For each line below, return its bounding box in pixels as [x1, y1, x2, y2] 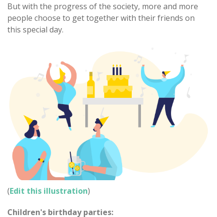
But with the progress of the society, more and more [7, 1, 198, 12]
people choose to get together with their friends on [7, 13, 195, 23]
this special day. [7, 24, 63, 35]
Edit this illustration [10, 185, 88, 196]
